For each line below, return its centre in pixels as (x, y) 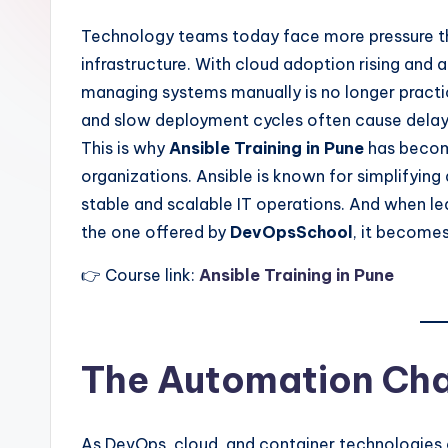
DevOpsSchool (291, 232)
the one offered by (155, 232)
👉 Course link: (140, 275)
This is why (125, 148)
